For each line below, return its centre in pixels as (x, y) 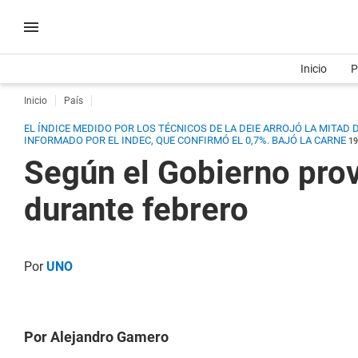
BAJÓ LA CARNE (310, 140)
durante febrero (136, 210)
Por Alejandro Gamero (96, 337)
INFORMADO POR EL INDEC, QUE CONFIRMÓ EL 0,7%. (148, 140)
